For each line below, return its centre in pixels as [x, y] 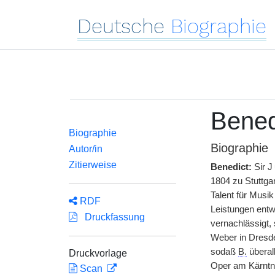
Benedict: [231, 167]
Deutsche [121, 26]
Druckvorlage [98, 253]
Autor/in [86, 149]
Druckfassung [111, 217]
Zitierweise [93, 165]
